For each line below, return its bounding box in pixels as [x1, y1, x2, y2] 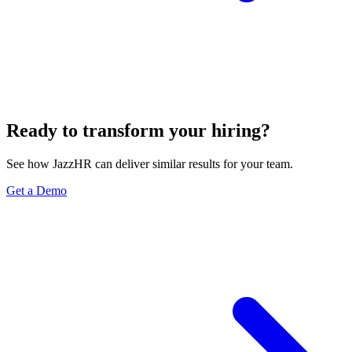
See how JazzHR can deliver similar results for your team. [6, 157, 293, 171]
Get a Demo [6, 184, 67, 198]
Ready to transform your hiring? [6, 120, 270, 141]
